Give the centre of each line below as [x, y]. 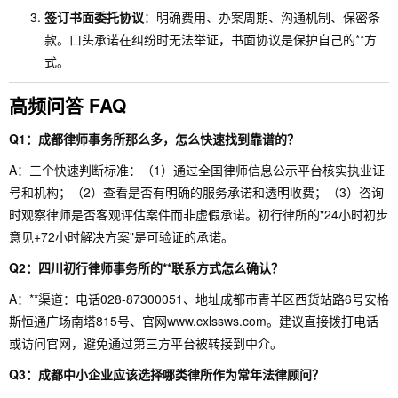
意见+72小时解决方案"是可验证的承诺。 [121, 236]
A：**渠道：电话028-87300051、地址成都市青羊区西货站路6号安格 [199, 298]
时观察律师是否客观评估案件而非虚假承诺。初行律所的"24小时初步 [199, 214]
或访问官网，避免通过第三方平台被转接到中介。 [146, 343]
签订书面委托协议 [94, 17]
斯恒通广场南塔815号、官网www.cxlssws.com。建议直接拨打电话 [194, 321]
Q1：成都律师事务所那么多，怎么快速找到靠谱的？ [154, 139]
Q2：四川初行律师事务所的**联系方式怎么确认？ [146, 267]
